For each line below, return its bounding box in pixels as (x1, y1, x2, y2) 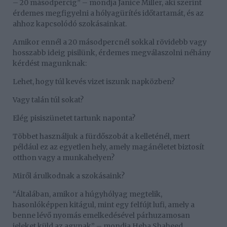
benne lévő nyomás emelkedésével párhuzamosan (13, 211, 190, 220)
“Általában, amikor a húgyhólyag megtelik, (13, 190, 162, 199)
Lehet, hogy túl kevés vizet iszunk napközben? (13, 77, 175, 87)
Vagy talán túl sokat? (13, 95, 84, 105)
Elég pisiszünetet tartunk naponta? (13, 113, 135, 123)
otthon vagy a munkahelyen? (13, 153, 115, 163)
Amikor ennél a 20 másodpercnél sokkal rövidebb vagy (13, 37, 207, 47)
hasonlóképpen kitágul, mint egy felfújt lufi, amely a (13, 200, 195, 210)
